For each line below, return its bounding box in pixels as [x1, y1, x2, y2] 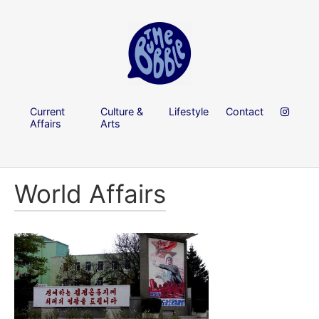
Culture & [100, 105, 144, 117]
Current [30, 105, 65, 117]
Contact [226, 105, 263, 117]
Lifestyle [169, 105, 209, 117]
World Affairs [14, 179, 166, 209]
